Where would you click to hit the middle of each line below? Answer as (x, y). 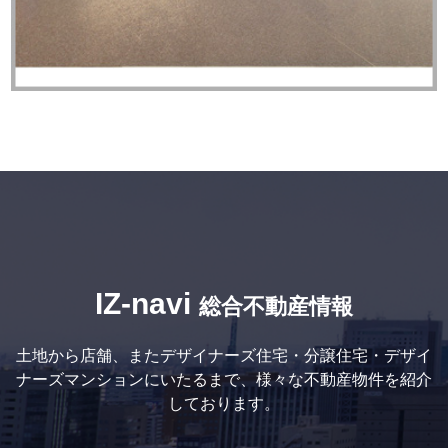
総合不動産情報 (276, 306)
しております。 (224, 403)
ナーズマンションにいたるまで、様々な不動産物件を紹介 (224, 379)
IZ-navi (143, 303)
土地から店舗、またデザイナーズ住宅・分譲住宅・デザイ (224, 355)
